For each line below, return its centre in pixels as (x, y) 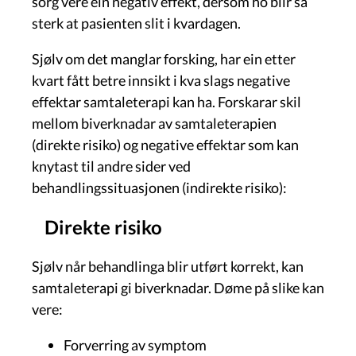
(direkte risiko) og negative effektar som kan (165, 144)
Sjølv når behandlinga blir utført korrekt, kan (168, 266)
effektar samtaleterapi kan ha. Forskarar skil (166, 101)
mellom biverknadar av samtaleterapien (154, 123)
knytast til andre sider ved (111, 166)
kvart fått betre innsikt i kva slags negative (161, 80)
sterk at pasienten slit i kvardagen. (136, 23)
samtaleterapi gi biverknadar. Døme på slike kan (178, 287)
